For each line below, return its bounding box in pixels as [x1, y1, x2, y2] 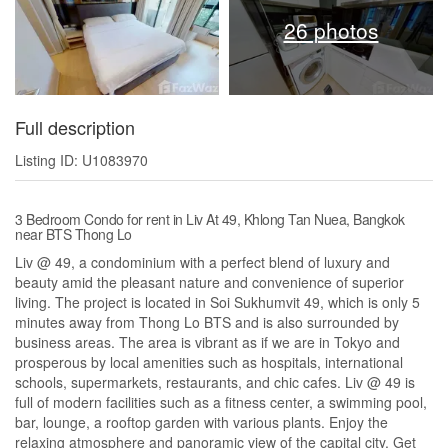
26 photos [283, 15, 379, 46]
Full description [15, 114, 135, 141]
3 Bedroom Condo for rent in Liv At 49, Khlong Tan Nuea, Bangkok [15, 209, 405, 230]
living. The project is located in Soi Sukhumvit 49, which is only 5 [15, 292, 420, 313]
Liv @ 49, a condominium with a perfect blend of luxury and [15, 252, 390, 273]
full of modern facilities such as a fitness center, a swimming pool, [15, 392, 427, 413]
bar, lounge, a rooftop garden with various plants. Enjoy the [15, 412, 388, 433]
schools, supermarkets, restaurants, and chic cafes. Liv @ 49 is [15, 372, 415, 393]
